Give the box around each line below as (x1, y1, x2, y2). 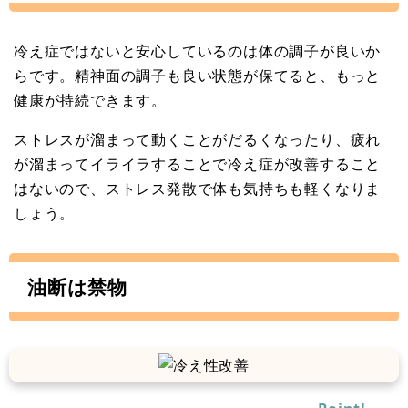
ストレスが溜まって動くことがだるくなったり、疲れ (14, 128, 382, 149)
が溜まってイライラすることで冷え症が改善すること (14, 153, 382, 174)
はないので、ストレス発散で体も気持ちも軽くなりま (14, 178, 382, 199)
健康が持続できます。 (14, 89, 167, 110)
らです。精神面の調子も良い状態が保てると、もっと (14, 65, 382, 86)
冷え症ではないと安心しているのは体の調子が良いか (14, 40, 382, 61)
